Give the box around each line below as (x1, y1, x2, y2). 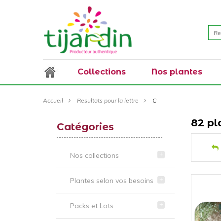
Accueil (43, 97, 63, 104)
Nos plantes (151, 67, 202, 76)
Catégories (57, 121, 114, 133)
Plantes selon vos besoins (70, 176, 153, 185)
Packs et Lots (70, 201, 113, 210)
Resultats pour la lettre (77, 97, 139, 104)
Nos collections (70, 151, 119, 160)
